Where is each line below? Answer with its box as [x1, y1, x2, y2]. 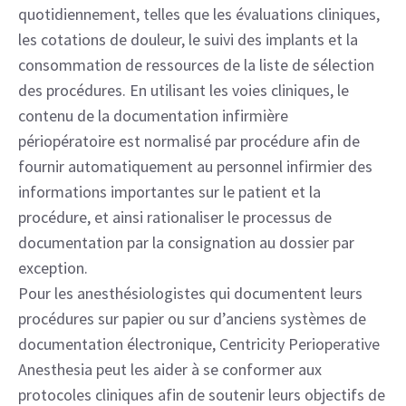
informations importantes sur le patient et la [18, 181, 321, 202]
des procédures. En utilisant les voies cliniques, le [18, 80, 349, 101]
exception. [18, 257, 88, 278]
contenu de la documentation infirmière [18, 105, 288, 126]
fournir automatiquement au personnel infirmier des [18, 156, 372, 177]
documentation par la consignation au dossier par [18, 232, 354, 253]
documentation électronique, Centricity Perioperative [18, 333, 380, 354]
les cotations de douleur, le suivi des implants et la [18, 29, 358, 50]
